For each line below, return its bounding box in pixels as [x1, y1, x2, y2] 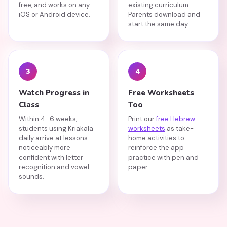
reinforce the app [128, 143, 184, 152]
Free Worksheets [128, 88, 194, 98]
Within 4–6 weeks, [19, 115, 77, 123]
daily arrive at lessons [19, 134, 88, 142]
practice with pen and [128, 153, 199, 162]
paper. [128, 163, 149, 171]
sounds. [19, 172, 44, 181]
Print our [128, 115, 156, 123]
